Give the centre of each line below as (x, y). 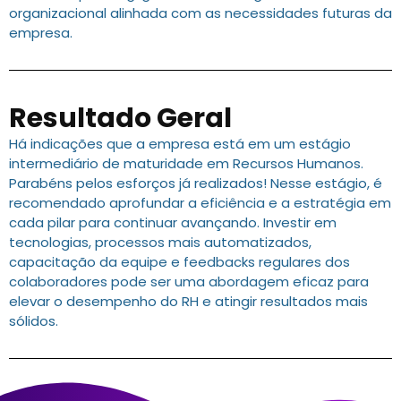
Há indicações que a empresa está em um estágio (180, 144)
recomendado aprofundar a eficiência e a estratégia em (200, 203)
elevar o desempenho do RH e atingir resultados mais (188, 302)
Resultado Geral (120, 119)
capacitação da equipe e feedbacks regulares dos (179, 262)
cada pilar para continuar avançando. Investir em (173, 223)
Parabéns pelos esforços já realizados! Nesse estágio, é (196, 183)
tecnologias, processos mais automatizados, (160, 243)
